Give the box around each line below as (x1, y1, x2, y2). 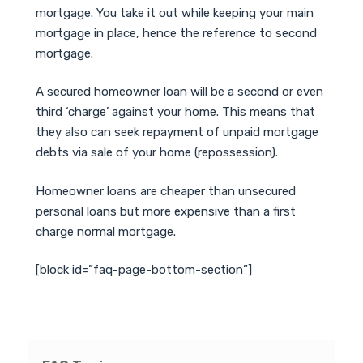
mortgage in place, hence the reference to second (36, 25, 317, 41)
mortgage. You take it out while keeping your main (36, 5, 314, 20)
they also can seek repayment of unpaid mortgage (36, 125, 318, 139)
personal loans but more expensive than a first (36, 203, 296, 219)
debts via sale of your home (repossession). (36, 145, 278, 160)
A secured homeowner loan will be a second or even (36, 84, 323, 99)
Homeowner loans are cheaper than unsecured (36, 183, 296, 199)
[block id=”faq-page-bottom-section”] (36, 263, 252, 277)
